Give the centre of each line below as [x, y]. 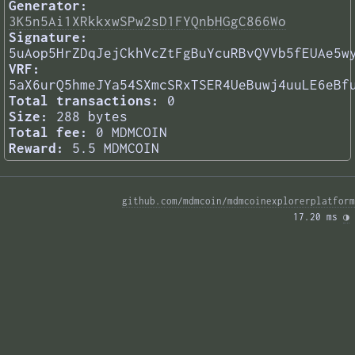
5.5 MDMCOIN [116, 149]
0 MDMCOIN [132, 133]
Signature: [48, 38]
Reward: [36, 149]
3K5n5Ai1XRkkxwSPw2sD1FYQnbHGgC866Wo [147, 22]
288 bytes [92, 117]
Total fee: [48, 133]
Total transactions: [84, 101]
